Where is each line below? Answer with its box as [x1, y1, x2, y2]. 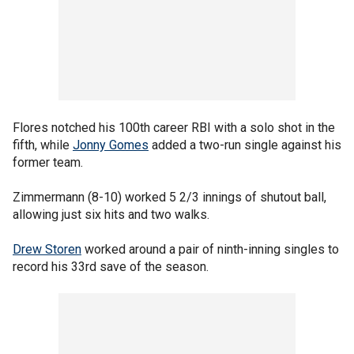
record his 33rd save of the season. [13, 259, 209, 274]
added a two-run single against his [149, 137, 341, 153]
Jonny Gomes [73, 137, 149, 153]
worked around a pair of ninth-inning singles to [81, 242, 339, 257]
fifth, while [13, 137, 73, 153]
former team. [13, 155, 83, 170]
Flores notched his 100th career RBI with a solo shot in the [13, 120, 335, 135]
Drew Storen [13, 242, 81, 257]
